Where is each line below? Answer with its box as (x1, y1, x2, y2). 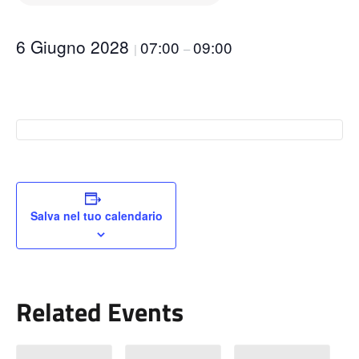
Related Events (16, 292, 184, 331)
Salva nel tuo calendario (30, 207, 163, 224)
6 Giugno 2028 (16, 34, 134, 58)
